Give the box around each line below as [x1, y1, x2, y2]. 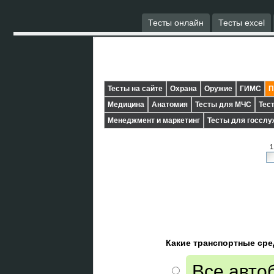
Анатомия [152, 100, 188, 109]
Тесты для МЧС [195, 100, 251, 109]
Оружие [204, 84, 232, 93]
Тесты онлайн [148, 18, 204, 28]
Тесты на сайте [108, 84, 163, 93]
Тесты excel [218, 18, 265, 28]
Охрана [170, 84, 197, 93]
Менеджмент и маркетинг [108, 116, 200, 125]
